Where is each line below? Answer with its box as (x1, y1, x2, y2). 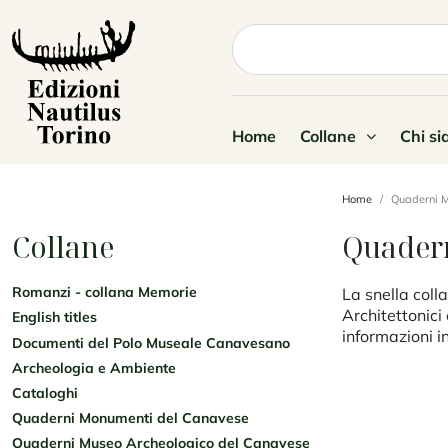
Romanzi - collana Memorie (12, 283, 197, 302)
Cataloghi (12, 383, 78, 402)
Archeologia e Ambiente (12, 358, 176, 377)
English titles (12, 308, 97, 327)
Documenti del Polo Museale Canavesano (12, 333, 290, 352)
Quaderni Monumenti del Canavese (12, 409, 249, 428)
